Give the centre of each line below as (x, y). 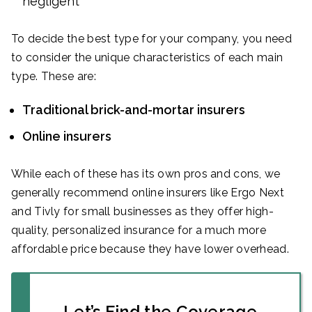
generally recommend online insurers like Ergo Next (148, 192)
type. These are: (54, 76)
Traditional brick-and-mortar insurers (134, 109)
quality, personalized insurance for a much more (139, 230)
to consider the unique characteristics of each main (147, 57)
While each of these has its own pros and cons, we (146, 173)
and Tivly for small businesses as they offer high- (142, 211)
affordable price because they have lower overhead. (150, 249)
